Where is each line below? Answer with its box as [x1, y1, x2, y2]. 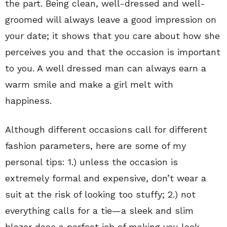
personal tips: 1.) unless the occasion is [5, 157, 178, 167]
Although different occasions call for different [5, 124, 207, 135]
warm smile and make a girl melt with [5, 79, 173, 90]
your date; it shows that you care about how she [5, 30, 220, 41]
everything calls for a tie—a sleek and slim [5, 205, 194, 216]
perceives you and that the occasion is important [5, 47, 220, 57]
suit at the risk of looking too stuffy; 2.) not [5, 189, 196, 200]
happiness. [5, 95, 52, 106]
